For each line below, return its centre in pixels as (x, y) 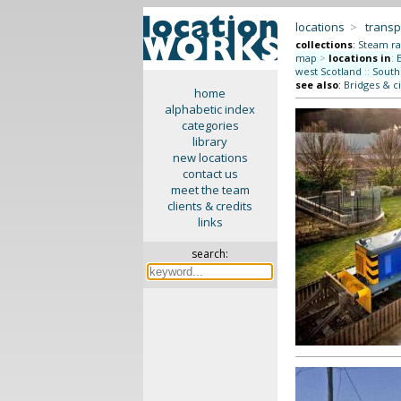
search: (210, 254)
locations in (359, 58)
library (210, 141)
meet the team (210, 190)
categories (210, 125)
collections (324, 44)
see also (316, 85)
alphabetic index (210, 109)
